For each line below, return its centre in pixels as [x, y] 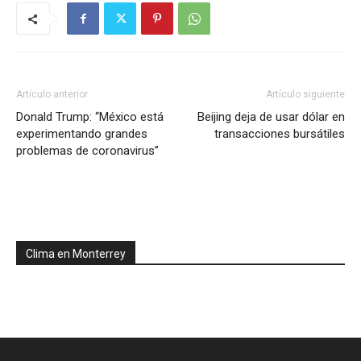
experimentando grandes [82, 134]
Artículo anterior [52, 95]
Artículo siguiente [305, 95]
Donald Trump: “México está [90, 117]
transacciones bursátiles [280, 134]
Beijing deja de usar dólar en [271, 117]
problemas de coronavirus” [87, 151]
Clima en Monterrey [76, 254]
